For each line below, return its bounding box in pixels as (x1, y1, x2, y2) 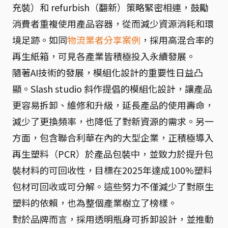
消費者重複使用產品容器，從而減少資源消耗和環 (12, 17, 214, 30)
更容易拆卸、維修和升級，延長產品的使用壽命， (12, 98, 214, 111)
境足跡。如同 (12, 33, 67, 46)
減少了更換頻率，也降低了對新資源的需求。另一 (12, 115, 214, 128)
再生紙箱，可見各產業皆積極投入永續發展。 (12, 49, 195, 63)
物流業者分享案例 (67, 33, 140, 46)
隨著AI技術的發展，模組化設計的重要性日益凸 (12, 66, 203, 79)
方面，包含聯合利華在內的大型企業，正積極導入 (12, 131, 214, 144)
